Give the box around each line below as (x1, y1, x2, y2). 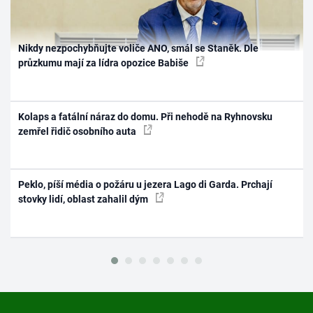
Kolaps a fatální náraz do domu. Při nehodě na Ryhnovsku (18, 110, 273, 122)
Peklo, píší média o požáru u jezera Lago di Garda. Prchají (18, 179, 273, 191)
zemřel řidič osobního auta (18, 125, 139, 137)
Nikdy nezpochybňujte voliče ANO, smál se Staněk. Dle (18, 43, 259, 54)
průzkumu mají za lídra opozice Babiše (18, 57, 191, 69)
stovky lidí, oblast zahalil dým (18, 194, 151, 205)
